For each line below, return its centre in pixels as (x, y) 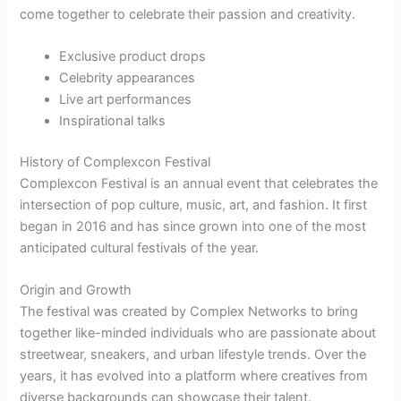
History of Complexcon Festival (115, 162)
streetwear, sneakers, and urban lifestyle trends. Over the (193, 355)
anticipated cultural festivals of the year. (140, 247)
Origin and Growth (76, 290)
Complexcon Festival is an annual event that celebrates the (199, 183)
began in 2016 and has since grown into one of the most (193, 226)
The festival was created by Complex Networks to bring (189, 312)
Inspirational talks (113, 121)
